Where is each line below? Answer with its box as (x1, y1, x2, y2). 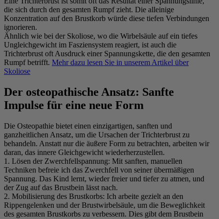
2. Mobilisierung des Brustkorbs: (4, 192, 105, 200)
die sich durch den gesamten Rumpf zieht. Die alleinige (4, 5, 174, 14)
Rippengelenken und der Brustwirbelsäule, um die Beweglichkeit (4, 200, 205, 209)
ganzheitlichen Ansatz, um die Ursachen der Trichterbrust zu (4, 130, 190, 139)
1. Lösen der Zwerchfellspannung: (4, 156, 110, 165)
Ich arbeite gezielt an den (105, 192, 183, 200)
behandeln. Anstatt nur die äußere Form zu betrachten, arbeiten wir (4, 139, 209, 148)
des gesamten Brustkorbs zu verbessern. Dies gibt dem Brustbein (4, 209, 203, 218)
